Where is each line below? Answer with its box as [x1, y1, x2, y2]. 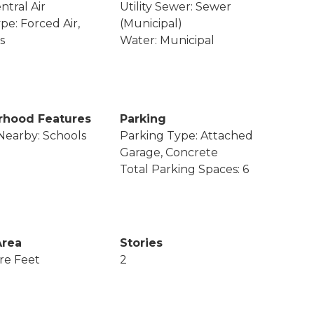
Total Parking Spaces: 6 [120, 162, 250, 176]
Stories [120, 235, 163, 250]
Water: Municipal [120, 33, 215, 47]
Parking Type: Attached [120, 128, 254, 142]
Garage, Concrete [120, 145, 219, 159]
